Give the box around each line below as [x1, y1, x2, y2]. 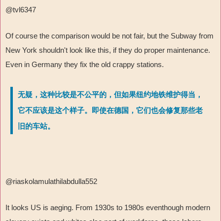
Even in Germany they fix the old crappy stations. [5, 60, 164, 69]
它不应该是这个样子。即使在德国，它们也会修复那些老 [18, 107, 203, 115]
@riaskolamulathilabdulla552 [5, 177, 97, 186]
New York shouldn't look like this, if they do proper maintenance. [5, 46, 210, 55]
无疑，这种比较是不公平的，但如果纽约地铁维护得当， [18, 91, 203, 99]
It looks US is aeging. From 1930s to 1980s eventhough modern [5, 203, 210, 212]
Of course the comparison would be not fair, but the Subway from [5, 32, 214, 40]
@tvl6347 [5, 5, 36, 14]
